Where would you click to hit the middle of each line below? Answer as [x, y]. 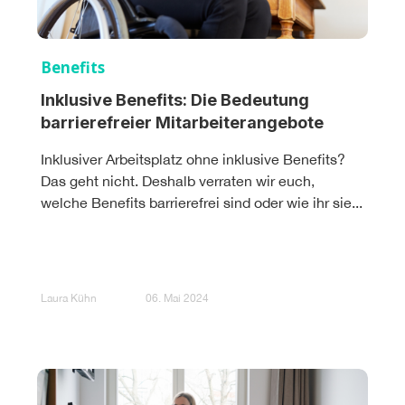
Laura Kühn [69, 299]
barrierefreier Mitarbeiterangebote [182, 122]
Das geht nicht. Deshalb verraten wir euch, [178, 180]
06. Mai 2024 [177, 299]
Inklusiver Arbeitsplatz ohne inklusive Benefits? [193, 159]
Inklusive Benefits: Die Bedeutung [175, 99]
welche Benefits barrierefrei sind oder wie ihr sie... [202, 202]
